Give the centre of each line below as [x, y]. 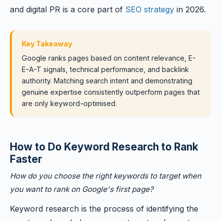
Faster [26, 159]
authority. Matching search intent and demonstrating [107, 81]
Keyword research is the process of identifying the [104, 209]
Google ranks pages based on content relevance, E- [109, 58]
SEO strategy [150, 9]
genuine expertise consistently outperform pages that [111, 92]
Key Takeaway [47, 44]
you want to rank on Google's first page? [82, 189]
